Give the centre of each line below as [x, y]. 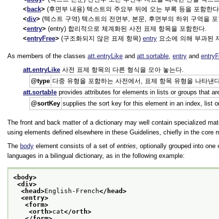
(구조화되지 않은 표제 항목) [101, 38]
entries [126, 146]
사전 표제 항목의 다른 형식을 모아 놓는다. [122, 70]
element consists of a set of [75, 146]
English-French [72, 191]
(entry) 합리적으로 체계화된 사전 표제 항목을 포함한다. [126, 29]
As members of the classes [47, 56]
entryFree [41, 38]
